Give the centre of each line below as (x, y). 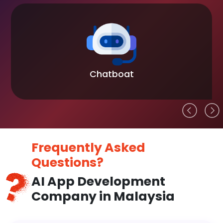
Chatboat (111, 74)
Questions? (67, 162)
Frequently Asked (88, 147)
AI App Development (98, 181)
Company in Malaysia (103, 196)
